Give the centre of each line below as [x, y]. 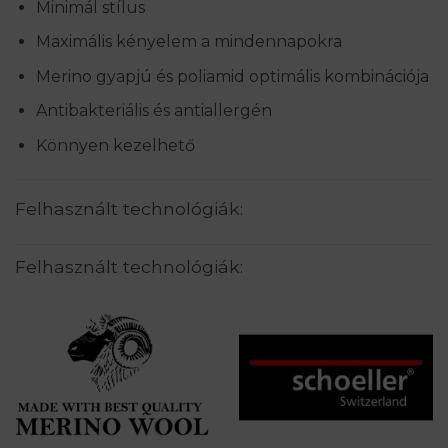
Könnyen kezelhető [115, 145]
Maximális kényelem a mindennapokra [188, 42]
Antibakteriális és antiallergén [153, 111]
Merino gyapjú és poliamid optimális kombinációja [232, 76]
